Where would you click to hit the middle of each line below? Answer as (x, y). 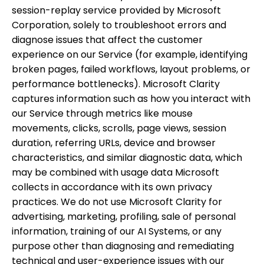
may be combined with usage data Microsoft (115, 172)
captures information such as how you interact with (131, 99)
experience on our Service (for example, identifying (130, 55)
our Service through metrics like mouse (102, 113)
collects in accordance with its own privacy (112, 187)
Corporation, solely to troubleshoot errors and (119, 25)
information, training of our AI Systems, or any (117, 231)
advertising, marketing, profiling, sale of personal (124, 217)
